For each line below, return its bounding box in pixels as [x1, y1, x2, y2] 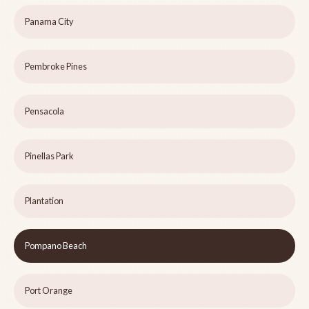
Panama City [25, 16, 74, 28]
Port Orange [25, 285, 72, 297]
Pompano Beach [25, 240, 87, 252]
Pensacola [25, 106, 64, 117]
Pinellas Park [25, 150, 74, 162]
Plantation [25, 195, 63, 207]
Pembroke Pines [25, 61, 87, 72]
